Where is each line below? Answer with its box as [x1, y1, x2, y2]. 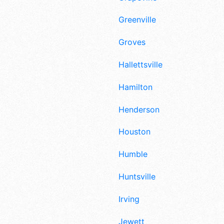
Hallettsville [118, 59, 162, 69]
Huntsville [118, 171, 155, 181]
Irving [118, 193, 139, 204]
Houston [118, 126, 150, 137]
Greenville [118, 14, 156, 25]
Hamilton [118, 81, 152, 92]
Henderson [118, 104, 159, 114]
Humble [118, 149, 147, 159]
